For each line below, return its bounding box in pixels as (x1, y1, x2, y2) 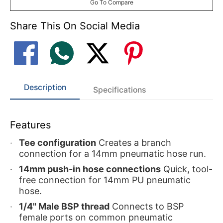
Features (10, 118, 51, 131)
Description (23, 82, 66, 92)
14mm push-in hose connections (19, 163, 161, 174)
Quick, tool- (161, 163, 213, 174)
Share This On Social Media (10, 19, 140, 32)
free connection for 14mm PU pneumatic (19, 174, 191, 185)
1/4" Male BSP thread (19, 201, 110, 212)
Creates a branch (96, 137, 171, 148)
